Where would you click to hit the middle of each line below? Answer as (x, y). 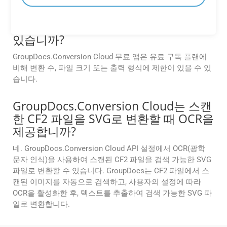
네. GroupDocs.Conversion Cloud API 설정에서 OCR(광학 (109, 149)
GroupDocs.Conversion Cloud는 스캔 (112, 106)
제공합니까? (44, 131)
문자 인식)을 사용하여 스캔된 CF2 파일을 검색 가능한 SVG (112, 160)
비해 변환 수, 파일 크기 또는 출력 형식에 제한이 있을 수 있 (112, 68)
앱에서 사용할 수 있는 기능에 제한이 (108, 27)
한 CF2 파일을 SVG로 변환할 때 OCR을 (113, 119)
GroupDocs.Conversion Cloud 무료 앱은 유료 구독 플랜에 (110, 57)
